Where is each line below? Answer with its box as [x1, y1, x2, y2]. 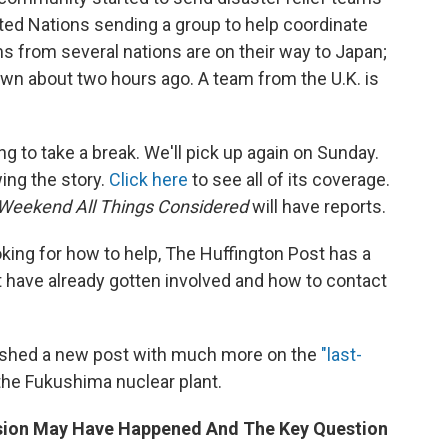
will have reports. [248, 196, 386, 217]
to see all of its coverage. [188, 169, 390, 190]
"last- [321, 344, 362, 365]
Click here [109, 169, 188, 190]
